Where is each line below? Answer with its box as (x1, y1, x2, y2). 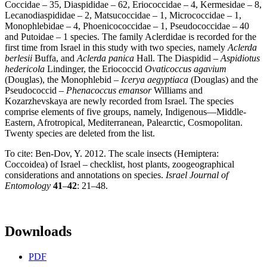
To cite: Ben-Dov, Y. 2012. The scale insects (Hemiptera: (5, 148, 219, 159)
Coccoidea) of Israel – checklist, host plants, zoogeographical (5, 159, 234, 170)
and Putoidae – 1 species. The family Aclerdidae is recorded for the (5, 32, 256, 42)
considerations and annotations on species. (5, 170, 166, 181)
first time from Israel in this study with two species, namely (5, 42, 228, 53)
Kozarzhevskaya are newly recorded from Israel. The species (5, 96, 234, 107)
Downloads (5, 223, 72, 240)
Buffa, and (32, 53, 77, 64)
